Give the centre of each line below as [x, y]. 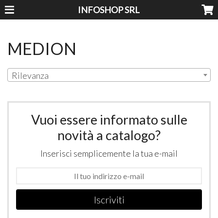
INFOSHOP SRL [109, 10]
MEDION [42, 48]
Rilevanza [30, 75]
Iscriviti [109, 200]
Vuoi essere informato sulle [109, 120]
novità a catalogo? [109, 135]
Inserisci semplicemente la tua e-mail [109, 154]
